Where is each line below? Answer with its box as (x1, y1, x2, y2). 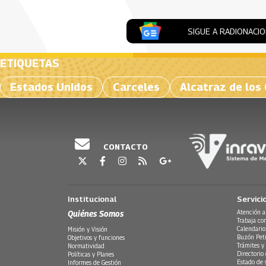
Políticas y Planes (68, 251, 114, 258)
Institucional (68, 194, 116, 204)
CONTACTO (102, 142, 148, 152)
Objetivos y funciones (68, 234, 125, 242)
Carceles (113, 80, 160, 93)
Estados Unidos (10, 80, 93, 93)
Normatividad (68, 242, 104, 250)
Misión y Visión (68, 226, 107, 233)
